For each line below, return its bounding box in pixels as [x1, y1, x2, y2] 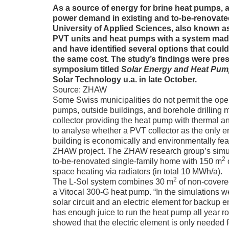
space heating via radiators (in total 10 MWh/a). [52, 167, 222, 176]
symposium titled [52, 64, 121, 74]
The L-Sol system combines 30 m [52, 177, 173, 186]
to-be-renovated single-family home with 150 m [52, 156, 222, 166]
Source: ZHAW [52, 85, 107, 94]
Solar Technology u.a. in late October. [52, 75, 199, 84]
